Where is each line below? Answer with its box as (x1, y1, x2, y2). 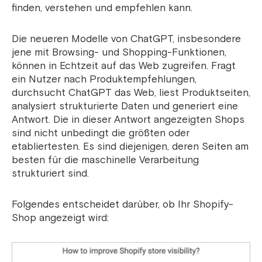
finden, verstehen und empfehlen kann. (12, 2, 192, 15)
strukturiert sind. (12, 167, 89, 180)
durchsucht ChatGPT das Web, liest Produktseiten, (12, 87, 250, 99)
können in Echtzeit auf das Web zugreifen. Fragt (12, 60, 236, 73)
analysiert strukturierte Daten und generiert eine (12, 100, 238, 113)
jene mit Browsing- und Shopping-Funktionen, (12, 46, 226, 59)
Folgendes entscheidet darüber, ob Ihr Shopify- (12, 198, 233, 211)
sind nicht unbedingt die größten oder (12, 127, 189, 140)
